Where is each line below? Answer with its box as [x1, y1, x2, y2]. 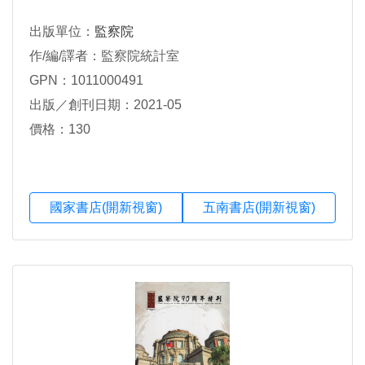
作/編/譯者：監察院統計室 [29, 48, 179, 63]
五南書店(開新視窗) [203, 200, 315, 214]
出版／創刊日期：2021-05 [29, 97, 182, 112]
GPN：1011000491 [29, 73, 143, 87]
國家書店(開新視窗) [50, 200, 162, 214]
